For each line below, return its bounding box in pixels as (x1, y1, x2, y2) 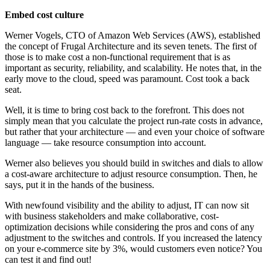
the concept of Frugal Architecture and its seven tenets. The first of (5, 40, 257, 51)
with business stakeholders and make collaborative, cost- (5, 210, 219, 221)
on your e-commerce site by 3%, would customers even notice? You (5, 243, 262, 254)
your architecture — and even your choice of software (57, 126, 265, 137)
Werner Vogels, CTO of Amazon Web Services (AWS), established (5, 30, 260, 40)
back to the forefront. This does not (108, 104, 244, 115)
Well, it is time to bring (5, 104, 93, 115)
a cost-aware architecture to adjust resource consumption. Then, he (5, 168, 257, 179)
